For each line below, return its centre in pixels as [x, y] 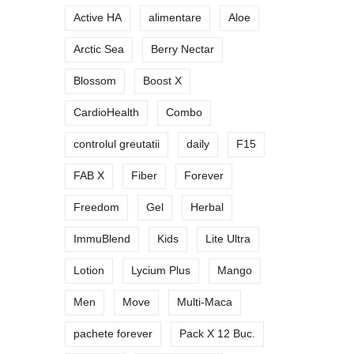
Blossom [95, 81]
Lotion [89, 270]
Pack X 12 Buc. [217, 333]
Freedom [96, 207]
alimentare [175, 17]
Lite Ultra [228, 239]
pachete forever [113, 333]
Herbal [207, 207]
